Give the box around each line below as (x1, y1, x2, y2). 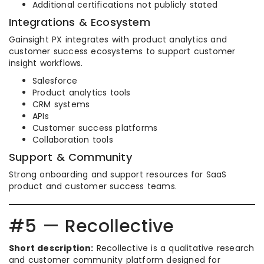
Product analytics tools (32, 87, 131, 99)
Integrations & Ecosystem (9, 15, 150, 30)
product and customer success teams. (9, 180, 177, 193)
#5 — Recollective (9, 214, 174, 239)
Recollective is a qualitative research (93, 242, 255, 255)
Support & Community (9, 150, 132, 165)
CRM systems (32, 98, 90, 111)
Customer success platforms (32, 122, 158, 134)
